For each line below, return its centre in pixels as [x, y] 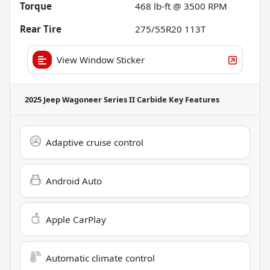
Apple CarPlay [76, 219]
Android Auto [74, 181]
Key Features [193, 99]
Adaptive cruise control [95, 142]
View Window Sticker [101, 59]
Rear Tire [41, 29]
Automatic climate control [100, 258]
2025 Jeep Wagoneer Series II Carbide [96, 99]
